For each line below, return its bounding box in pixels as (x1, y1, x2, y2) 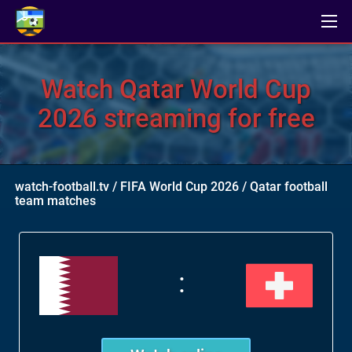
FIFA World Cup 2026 (120, 179, 239, 194)
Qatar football (250, 179, 328, 194)
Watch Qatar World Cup (41, 74, 311, 104)
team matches (15, 193, 96, 208)
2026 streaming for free (37, 103, 315, 134)
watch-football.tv (15, 179, 109, 194)
